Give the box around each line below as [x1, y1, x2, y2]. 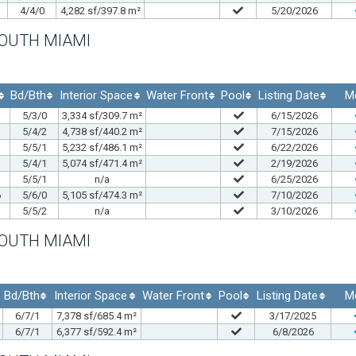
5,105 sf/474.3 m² [62, 188, 142, 201]
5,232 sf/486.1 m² [62, 141, 142, 153]
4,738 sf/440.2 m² [62, 125, 142, 137]
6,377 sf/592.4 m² [56, 325, 137, 338]
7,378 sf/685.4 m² [56, 309, 137, 322]
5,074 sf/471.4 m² [62, 157, 142, 169]
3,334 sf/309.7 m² [62, 109, 142, 122]
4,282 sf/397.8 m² [60, 4, 141, 17]
